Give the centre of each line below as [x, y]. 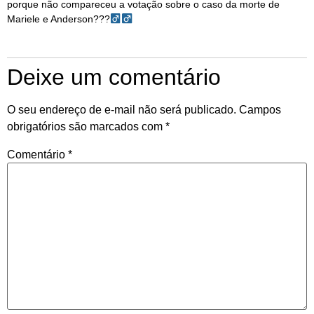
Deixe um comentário [114, 77]
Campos [260, 110]
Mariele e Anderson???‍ [59, 19]
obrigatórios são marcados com [86, 127]
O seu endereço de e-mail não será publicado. [122, 110]
